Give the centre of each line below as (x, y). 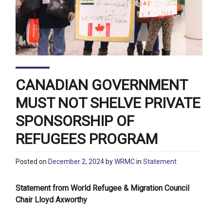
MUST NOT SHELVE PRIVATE (108, 103)
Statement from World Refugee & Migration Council (102, 188)
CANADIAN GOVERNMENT (101, 85)
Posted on (32, 162)
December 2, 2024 (76, 162)
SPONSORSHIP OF (75, 121)
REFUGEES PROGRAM (87, 139)
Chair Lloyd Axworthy (51, 200)
